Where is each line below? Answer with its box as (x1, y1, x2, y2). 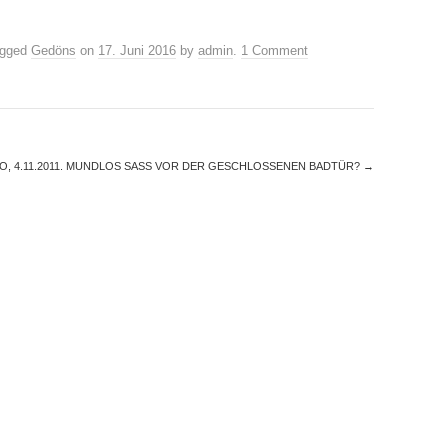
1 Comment (241, 43, 308, 59)
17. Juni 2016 (98, 43, 176, 59)
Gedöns (31, 43, 76, 59)
